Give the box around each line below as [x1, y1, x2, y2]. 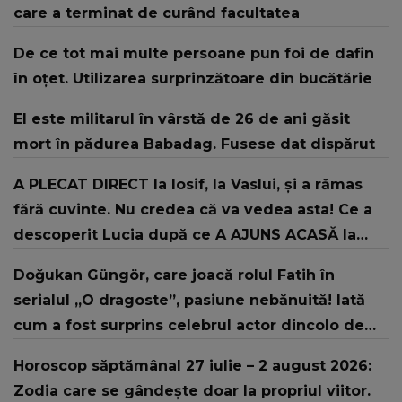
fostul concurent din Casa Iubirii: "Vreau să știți [13, 251, 377, 269]
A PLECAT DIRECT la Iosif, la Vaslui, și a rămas [13, 176, 363, 194]
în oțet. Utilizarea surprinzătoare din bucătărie [13, 70, 372, 88]
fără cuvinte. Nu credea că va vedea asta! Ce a [13, 201, 372, 219]
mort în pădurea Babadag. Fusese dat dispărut [13, 135, 375, 153]
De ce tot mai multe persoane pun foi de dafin [13, 45, 374, 63]
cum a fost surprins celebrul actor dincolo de [13, 317, 364, 335]
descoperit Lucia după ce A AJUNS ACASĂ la [13, 226, 356, 244]
